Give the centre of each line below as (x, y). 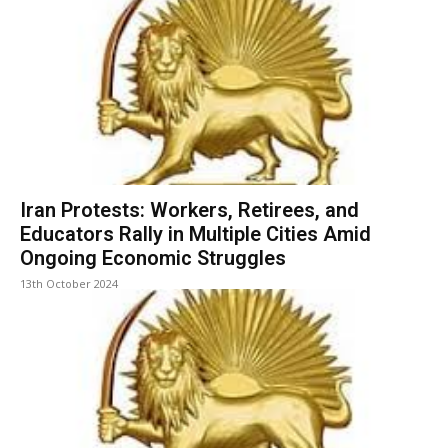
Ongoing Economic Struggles (153, 258)
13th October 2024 (69, 284)
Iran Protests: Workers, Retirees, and (189, 210)
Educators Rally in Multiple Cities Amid (195, 234)
